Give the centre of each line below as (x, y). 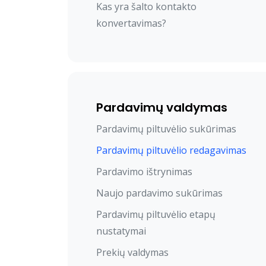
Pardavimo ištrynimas (144, 172)
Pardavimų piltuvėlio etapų (156, 215)
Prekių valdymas (132, 253)
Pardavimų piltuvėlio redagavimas (171, 151)
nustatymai (121, 231)
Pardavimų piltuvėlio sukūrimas (166, 129)
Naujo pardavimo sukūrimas (159, 193)
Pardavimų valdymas (162, 108)
